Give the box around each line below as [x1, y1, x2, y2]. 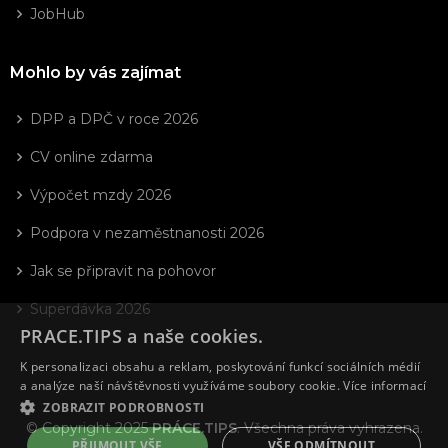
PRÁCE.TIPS [151, 418, 237, 437]
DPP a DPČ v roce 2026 [30, 109, 198, 128]
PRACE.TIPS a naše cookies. [20, 324, 264, 348]
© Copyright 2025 [25, 418, 152, 437]
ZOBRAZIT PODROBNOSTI [43, 399, 205, 416]
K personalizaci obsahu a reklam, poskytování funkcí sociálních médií [20, 358, 421, 375]
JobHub [30, 4, 85, 23]
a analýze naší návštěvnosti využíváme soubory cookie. [20, 377, 344, 394]
